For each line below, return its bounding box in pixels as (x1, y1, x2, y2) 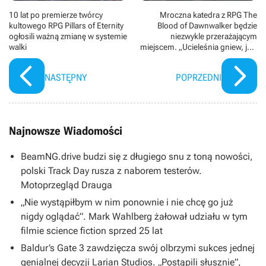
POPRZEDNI (176, 71, 221, 83)
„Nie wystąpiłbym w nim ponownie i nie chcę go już (21, 196, 233, 208)
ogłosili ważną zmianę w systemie (9, 31, 127, 41)
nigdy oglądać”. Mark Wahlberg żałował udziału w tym (21, 210, 248, 222)
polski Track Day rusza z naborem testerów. (21, 164, 202, 176)
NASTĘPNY (45, 71, 87, 83)
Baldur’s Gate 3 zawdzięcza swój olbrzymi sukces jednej (21, 242, 255, 254)
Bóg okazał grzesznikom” (167, 52, 257, 62)
